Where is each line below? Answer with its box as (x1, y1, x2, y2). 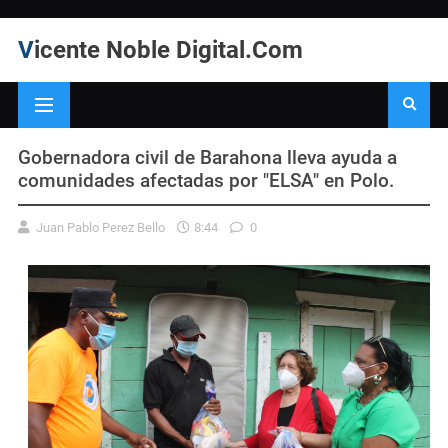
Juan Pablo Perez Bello (33, 219, 168, 235)
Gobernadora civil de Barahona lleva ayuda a (18, 145, 397, 169)
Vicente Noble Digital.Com (34, 36, 303, 64)
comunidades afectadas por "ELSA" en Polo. (18, 168, 394, 192)
